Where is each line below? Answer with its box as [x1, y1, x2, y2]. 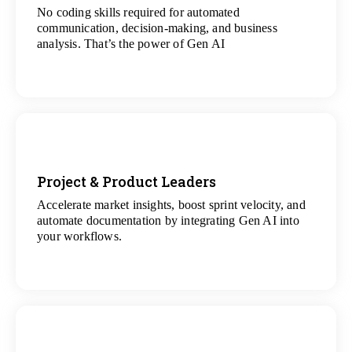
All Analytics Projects [132, 21, 220, 32]
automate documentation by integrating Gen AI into [37, 214, 299, 227]
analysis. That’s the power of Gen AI [37, 37, 225, 50]
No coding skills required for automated [37, 5, 240, 19]
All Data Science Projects [123, 214, 229, 225]
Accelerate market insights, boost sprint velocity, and [37, 198, 306, 211]
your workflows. [37, 229, 122, 243]
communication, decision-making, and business [37, 21, 277, 35]
